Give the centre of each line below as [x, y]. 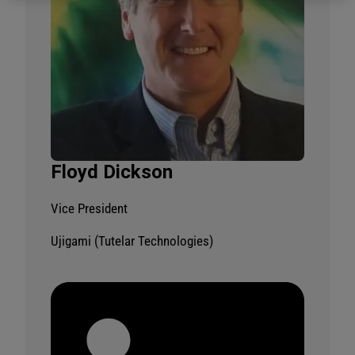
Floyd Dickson [112, 172]
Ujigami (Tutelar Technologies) [132, 241]
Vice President [89, 208]
